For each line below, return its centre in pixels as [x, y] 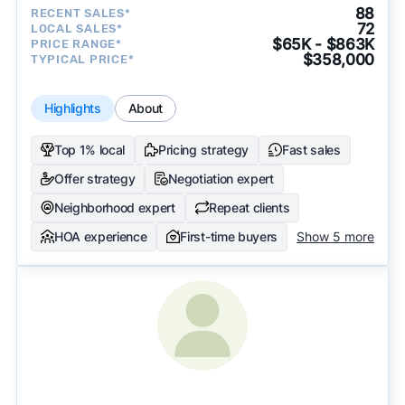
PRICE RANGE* [76, 44]
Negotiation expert [221, 178]
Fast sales [311, 149]
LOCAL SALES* [76, 29]
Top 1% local [89, 149]
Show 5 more [335, 236]
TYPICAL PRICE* [82, 60]
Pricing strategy [203, 149]
